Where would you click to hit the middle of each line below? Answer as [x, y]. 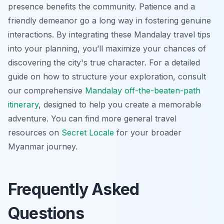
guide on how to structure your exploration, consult [107, 76]
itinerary [23, 104]
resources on [35, 132]
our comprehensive [46, 90]
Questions [46, 213]
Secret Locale [88, 132]
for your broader [148, 132]
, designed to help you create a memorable [120, 104]
